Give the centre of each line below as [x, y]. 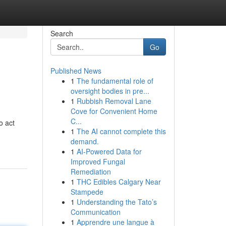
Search [62, 33]
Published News [76, 71]
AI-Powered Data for [109, 151]
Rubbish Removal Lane [114, 101]
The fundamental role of [115, 81]
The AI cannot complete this [121, 131]
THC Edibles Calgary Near [119, 182]
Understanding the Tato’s [117, 202]
